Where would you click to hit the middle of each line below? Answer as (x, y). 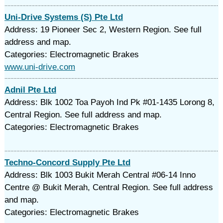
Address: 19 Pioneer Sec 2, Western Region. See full (103, 30)
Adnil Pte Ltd (30, 90)
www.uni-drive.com (40, 67)
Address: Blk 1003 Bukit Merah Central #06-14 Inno (100, 175)
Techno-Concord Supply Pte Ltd (67, 163)
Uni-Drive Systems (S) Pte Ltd (63, 17)
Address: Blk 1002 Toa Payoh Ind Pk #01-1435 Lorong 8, (109, 102)
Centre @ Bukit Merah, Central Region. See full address (109, 187)
